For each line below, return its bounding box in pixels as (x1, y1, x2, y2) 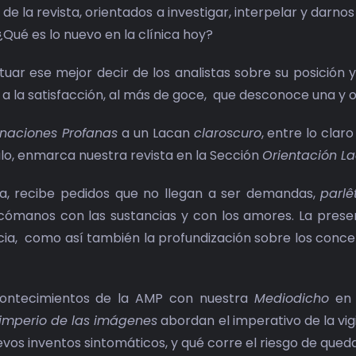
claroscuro (193, 124, 261, 143)
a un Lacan (118, 124, 194, 143)
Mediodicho (254, 289, 329, 308)
